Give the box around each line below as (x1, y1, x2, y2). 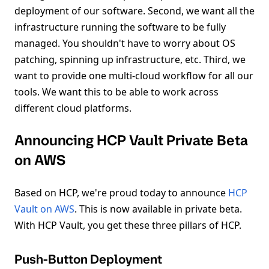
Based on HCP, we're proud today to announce (14, 186, 228, 199)
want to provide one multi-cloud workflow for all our (14, 68, 253, 82)
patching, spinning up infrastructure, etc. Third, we (14, 52, 246, 66)
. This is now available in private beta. (74, 202, 242, 216)
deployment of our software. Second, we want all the (14, 4, 255, 17)
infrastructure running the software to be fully (14, 20, 226, 34)
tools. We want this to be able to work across (14, 85, 219, 98)
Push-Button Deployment (14, 250, 162, 268)
